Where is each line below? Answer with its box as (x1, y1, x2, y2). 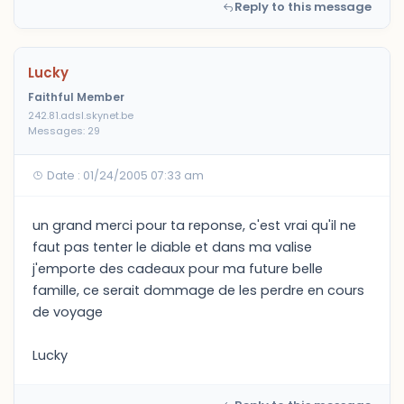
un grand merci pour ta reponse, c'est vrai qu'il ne (32, 216, 356, 234)
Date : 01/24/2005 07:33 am (44, 168, 204, 183)
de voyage (32, 303, 103, 321)
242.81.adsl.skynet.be (28, 108, 133, 123)
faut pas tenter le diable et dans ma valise (32, 238, 312, 256)
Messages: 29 (28, 124, 100, 138)
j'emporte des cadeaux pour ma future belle (32, 260, 323, 278)
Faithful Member (28, 89, 124, 105)
